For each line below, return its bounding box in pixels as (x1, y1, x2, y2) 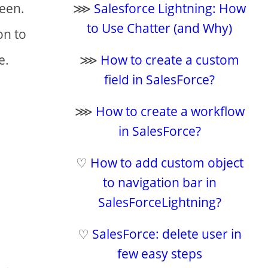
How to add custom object (90, 154, 243, 171)
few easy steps (117, 245, 202, 262)
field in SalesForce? (104, 71, 215, 88)
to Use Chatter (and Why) (87, 20, 233, 36)
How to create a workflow (95, 103, 245, 120)
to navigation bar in (102, 174, 217, 191)
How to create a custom (100, 51, 240, 68)
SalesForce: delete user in (92, 226, 242, 242)
